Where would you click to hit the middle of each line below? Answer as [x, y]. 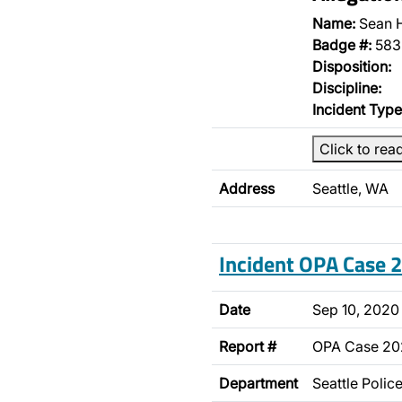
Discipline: [347, 88]
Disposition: [352, 66]
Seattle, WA [350, 188]
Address [247, 188]
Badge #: [342, 45]
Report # [248, 346]
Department [258, 383]
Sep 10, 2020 [356, 310]
